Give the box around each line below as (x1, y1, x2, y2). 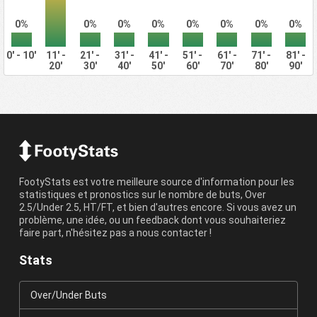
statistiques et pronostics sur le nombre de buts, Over (18, 189, 266, 201)
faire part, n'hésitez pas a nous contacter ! (18, 227, 212, 239)
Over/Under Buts (30, 289, 107, 301)
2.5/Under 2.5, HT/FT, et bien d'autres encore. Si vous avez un (18, 202, 296, 214)
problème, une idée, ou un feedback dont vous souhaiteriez (18, 214, 286, 226)
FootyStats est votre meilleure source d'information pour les (18, 176, 294, 188)
